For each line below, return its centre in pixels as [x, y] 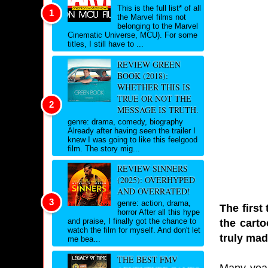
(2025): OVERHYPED [156, 180]
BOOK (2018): [142, 75]
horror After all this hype [158, 212]
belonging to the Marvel [157, 26]
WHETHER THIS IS [153, 87]
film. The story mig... [104, 148]
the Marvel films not [151, 17]
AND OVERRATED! [153, 191]
